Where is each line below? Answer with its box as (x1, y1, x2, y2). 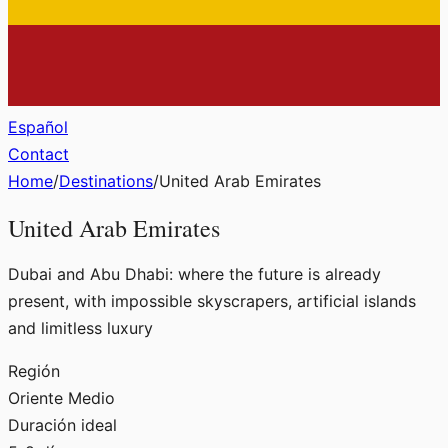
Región (8, 360, 60, 381)
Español (8, 116, 68, 137)
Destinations (59, 170, 153, 191)
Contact (8, 143, 69, 164)
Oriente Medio (8, 387, 115, 408)
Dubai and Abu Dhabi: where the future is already (8, 263, 381, 284)
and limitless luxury (8, 317, 153, 338)
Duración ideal (8, 414, 117, 435)
